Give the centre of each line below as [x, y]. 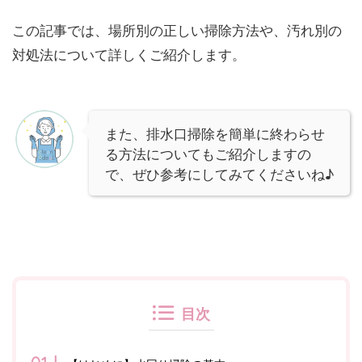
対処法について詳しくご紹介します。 [129, 54]
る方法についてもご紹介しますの [208, 154]
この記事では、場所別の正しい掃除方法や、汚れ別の [177, 30]
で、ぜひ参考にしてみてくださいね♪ [219, 174]
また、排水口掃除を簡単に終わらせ [215, 133]
